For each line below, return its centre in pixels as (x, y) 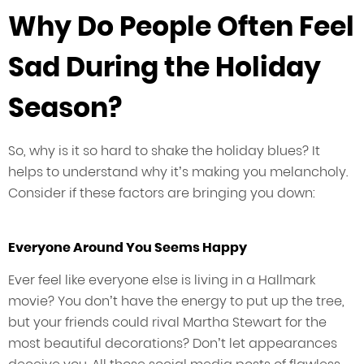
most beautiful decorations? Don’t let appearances (173, 344)
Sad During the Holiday (165, 67)
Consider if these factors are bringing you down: (162, 193)
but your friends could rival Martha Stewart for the (167, 323)
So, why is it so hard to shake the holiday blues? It (164, 151)
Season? (65, 108)
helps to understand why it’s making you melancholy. (178, 172)
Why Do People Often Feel (181, 27)
